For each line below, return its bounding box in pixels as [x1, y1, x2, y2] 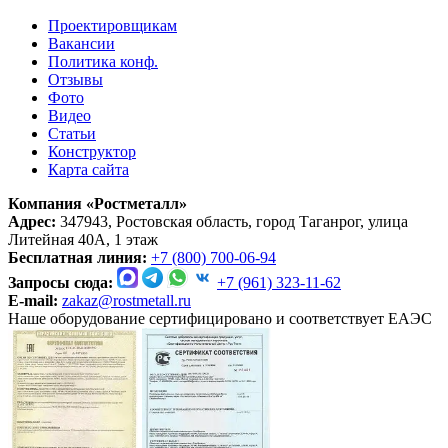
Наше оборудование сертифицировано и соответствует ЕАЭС [8, 310, 432, 328]
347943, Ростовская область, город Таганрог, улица [56, 213, 408, 231]
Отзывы [48, 71, 103, 89]
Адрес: [8, 213, 56, 231]
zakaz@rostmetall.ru [62, 292, 191, 310]
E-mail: [8, 292, 58, 310]
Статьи [48, 125, 96, 143]
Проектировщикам [48, 17, 177, 35]
